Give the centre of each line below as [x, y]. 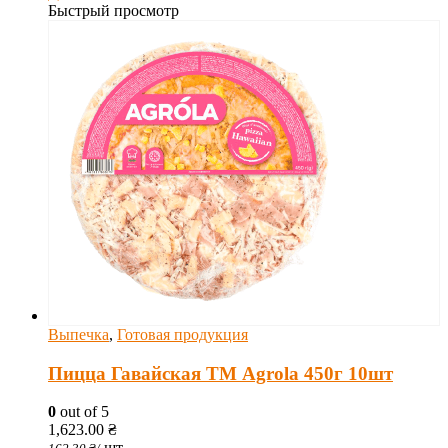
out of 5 [82, 412]
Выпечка [78, 334]
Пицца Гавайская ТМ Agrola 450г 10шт [220, 373]
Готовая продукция [182, 334]
